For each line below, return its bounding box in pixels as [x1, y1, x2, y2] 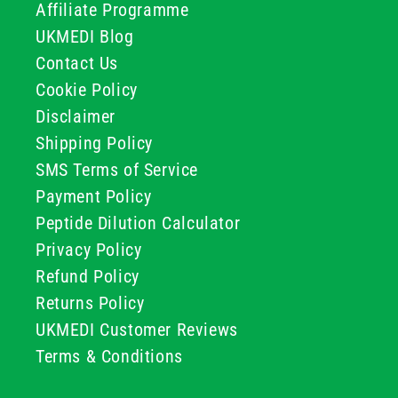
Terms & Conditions [36, 346, 183, 367]
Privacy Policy [36, 239, 142, 260]
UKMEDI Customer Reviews [36, 319, 238, 340]
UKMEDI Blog [36, 26, 134, 47]
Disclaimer [36, 106, 115, 127]
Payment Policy [36, 186, 152, 207]
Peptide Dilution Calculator [36, 212, 241, 234]
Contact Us [36, 52, 118, 74]
